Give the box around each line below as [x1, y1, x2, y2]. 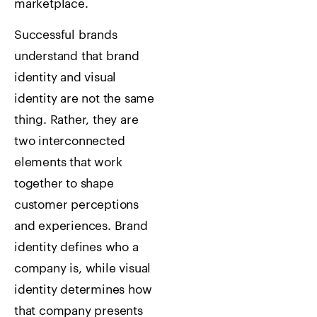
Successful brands [14, 29, 117, 42]
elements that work [14, 156, 122, 169]
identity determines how [14, 284, 152, 296]
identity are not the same [14, 93, 155, 105]
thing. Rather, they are [14, 114, 139, 127]
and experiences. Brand [14, 220, 148, 233]
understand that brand [14, 50, 139, 63]
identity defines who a [14, 241, 139, 254]
